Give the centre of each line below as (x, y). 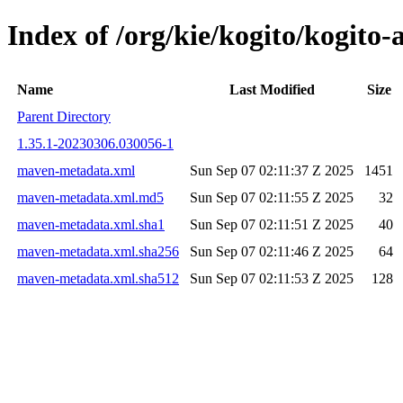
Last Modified (272, 89)
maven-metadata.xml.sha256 (98, 251)
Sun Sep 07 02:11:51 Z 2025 (272, 224)
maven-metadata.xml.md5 (90, 197)
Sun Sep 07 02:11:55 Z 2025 (272, 197)
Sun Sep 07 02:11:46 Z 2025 (272, 251)
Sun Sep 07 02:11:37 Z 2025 (272, 170)
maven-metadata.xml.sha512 (98, 278)
